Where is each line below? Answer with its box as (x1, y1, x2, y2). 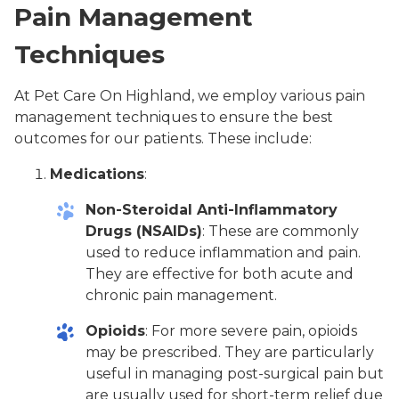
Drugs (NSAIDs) (85, 223, 202, 240)
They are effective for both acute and (85, 265, 354, 283)
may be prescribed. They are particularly (85, 344, 374, 362)
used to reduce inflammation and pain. (85, 244, 361, 262)
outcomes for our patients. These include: (14, 130, 312, 148)
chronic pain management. (85, 287, 277, 305)
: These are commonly (202, 223, 359, 240)
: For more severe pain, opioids (145, 322, 357, 340)
